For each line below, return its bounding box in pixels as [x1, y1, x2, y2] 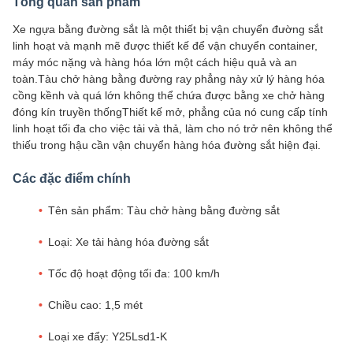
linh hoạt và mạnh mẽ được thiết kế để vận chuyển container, [13, 39, 318, 53]
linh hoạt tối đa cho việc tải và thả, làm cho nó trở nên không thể [13, 122, 333, 136]
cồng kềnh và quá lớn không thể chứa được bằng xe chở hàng [13, 89, 325, 102]
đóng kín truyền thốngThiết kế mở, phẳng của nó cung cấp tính [13, 106, 328, 119]
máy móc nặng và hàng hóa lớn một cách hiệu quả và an [13, 56, 297, 69]
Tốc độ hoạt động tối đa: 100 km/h [48, 267, 220, 281]
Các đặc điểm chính [13, 172, 131, 186]
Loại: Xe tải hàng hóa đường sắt [48, 236, 209, 249]
